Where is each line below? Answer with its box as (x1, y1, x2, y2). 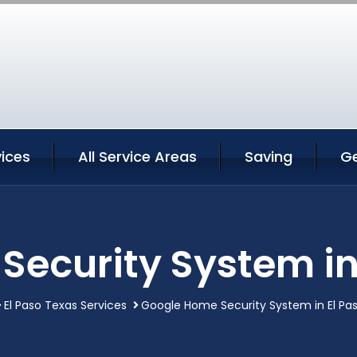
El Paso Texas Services (4, 296, 127, 313)
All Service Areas (78, 146, 197, 167)
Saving (245, 146, 292, 167)
